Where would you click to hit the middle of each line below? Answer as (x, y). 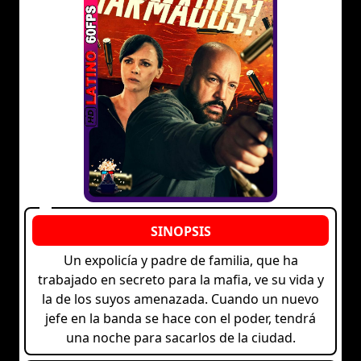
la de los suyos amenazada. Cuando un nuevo (180, 299)
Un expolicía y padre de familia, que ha (180, 261)
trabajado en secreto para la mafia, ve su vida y (180, 280)
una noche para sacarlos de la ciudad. (180, 338)
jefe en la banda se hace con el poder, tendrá (180, 319)
